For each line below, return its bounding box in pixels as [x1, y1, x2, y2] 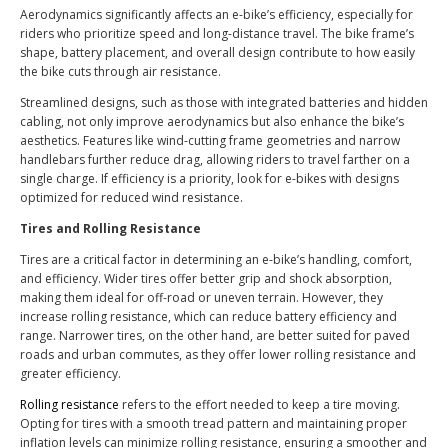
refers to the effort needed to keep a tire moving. [119, 396, 400, 414]
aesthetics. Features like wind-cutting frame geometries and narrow [20, 132, 400, 150]
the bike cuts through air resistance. [20, 63, 221, 81]
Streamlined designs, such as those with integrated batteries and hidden [20, 94, 428, 112]
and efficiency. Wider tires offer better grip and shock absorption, [20, 270, 392, 288]
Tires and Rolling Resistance [20, 220, 201, 238]
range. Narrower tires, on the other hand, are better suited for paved [20, 327, 410, 345]
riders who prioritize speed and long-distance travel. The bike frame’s [20, 25, 414, 43]
